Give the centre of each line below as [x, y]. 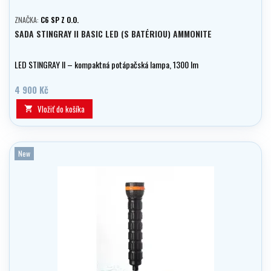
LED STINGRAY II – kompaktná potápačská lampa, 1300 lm [106, 65]
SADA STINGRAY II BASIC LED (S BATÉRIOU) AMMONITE [113, 34]
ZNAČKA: [28, 20]
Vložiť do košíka [61, 109]
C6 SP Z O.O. [60, 20]
